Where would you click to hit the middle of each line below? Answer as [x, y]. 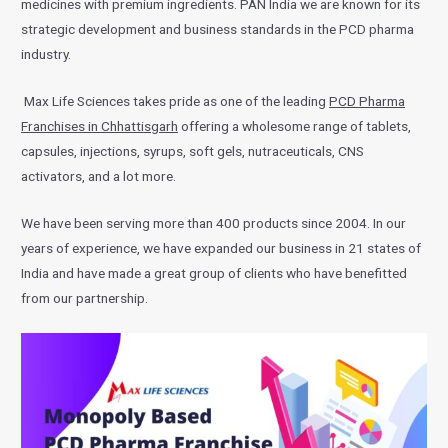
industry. [48, 54]
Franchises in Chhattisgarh [100, 125]
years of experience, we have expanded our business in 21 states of [221, 247]
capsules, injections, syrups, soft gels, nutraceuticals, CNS [193, 150]
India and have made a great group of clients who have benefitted [214, 272]
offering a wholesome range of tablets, [295, 125]
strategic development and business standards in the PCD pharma [218, 29]
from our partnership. [85, 297]
